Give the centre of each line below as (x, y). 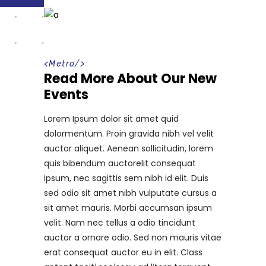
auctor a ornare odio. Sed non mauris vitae (133, 237)
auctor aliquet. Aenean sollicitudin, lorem (129, 148)
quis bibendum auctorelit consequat (120, 163)
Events (66, 94)
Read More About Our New (130, 78)
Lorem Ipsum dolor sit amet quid (111, 118)
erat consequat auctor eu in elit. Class (123, 252)
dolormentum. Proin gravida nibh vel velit (129, 133)
